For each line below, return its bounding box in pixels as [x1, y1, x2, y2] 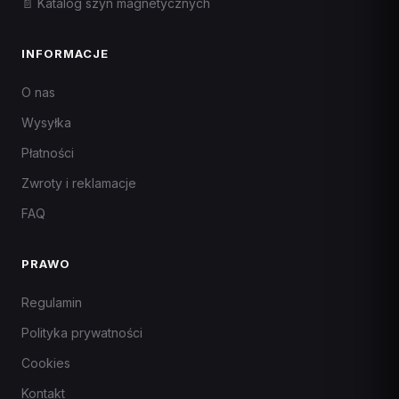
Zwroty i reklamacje [21, 175, 136, 191]
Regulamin [21, 295, 82, 310]
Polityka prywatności [21, 325, 142, 340]
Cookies [21, 355, 70, 370]
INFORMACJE [21, 46, 109, 61]
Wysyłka [21, 115, 71, 130]
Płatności [21, 145, 74, 160]
